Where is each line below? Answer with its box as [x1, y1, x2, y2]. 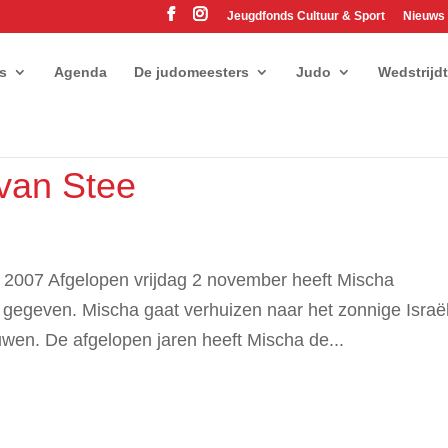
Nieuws [402, 9, 445, 23]
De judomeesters [134, 63, 250, 80]
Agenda [54, 63, 108, 80]
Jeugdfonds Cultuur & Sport [226, 9, 385, 23]
